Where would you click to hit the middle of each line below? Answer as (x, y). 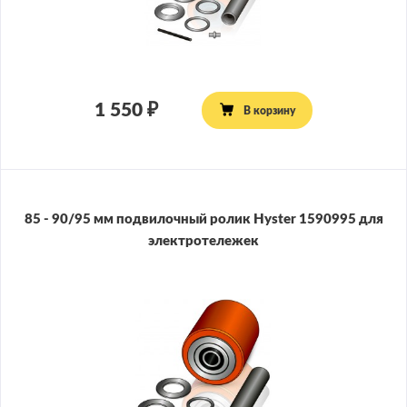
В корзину (269, 110)
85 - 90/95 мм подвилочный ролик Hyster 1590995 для (203, 220)
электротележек (203, 242)
